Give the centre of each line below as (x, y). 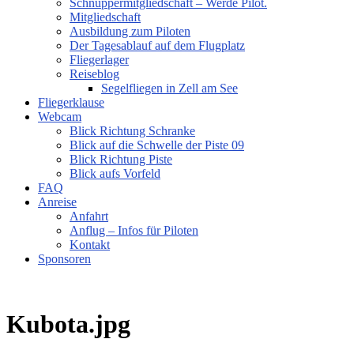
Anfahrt (89, 216)
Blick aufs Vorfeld (115, 173)
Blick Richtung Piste (121, 159)
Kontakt (90, 245)
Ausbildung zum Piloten (130, 31)
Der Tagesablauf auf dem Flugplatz (157, 45)
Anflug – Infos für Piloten (134, 230)
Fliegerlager (99, 60)
